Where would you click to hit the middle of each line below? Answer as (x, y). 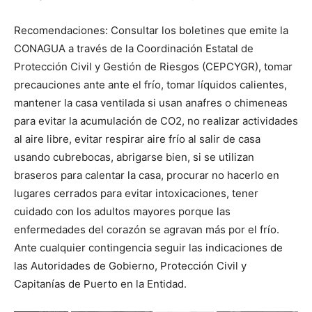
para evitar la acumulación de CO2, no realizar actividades (156, 120)
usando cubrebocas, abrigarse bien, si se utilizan (134, 157)
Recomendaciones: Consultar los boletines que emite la (151, 30)
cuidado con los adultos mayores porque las (122, 211)
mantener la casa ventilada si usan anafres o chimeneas (151, 102)
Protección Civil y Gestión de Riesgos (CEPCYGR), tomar (153, 66)
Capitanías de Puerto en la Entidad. (100, 283)
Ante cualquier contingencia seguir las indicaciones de (148, 247)
